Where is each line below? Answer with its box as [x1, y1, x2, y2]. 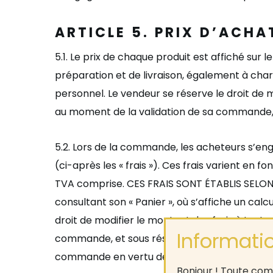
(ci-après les [55, 158, 119, 172]
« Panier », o [129, 195, 183, 209]
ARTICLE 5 [55, 23, 143, 42]
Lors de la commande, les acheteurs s [73, 140, 253, 154]
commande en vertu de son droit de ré [55, 250, 240, 264]
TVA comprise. [55, 177, 127, 191]
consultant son [55, 195, 129, 209]
